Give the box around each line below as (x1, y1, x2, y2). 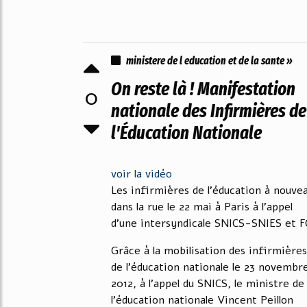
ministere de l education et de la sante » (126, 54, 293, 67)
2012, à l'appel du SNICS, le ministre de (111, 276, 304, 291)
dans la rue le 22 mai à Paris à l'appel (111, 199, 293, 214)
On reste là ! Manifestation (111, 78, 295, 100)
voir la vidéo (111, 167, 172, 182)
